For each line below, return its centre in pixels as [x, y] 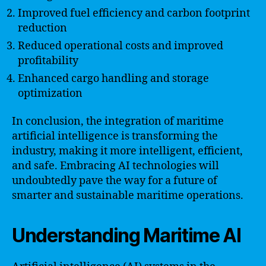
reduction [42, 28]
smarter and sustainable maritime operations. [128, 196]
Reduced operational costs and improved [121, 46]
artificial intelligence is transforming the [115, 136]
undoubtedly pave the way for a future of [115, 181]
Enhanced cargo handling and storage [113, 78]
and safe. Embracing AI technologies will [115, 166]
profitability [48, 61]
